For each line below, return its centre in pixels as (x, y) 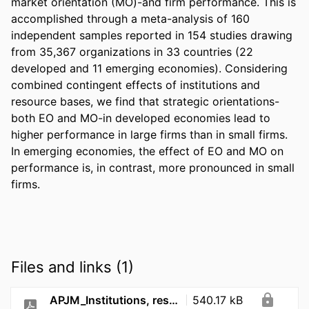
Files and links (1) (72, 267)
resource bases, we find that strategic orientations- (145, 101)
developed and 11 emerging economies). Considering (149, 68)
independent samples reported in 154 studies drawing (152, 35)
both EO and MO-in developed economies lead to (141, 118)
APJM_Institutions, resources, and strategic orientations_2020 (173, 300)
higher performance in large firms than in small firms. (149, 134)
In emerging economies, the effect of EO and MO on (147, 151)
